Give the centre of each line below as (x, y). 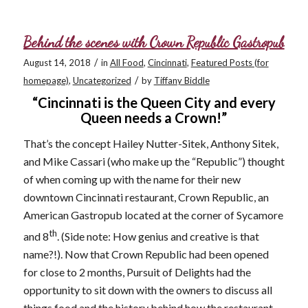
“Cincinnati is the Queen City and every (154, 103)
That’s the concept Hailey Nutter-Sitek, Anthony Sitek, (151, 143)
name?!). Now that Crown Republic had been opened (146, 254)
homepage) (46, 81)
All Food (126, 63)
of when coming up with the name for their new (132, 179)
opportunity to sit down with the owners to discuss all (147, 290)
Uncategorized (102, 81)
